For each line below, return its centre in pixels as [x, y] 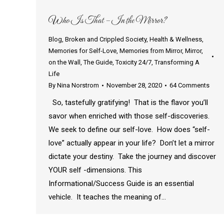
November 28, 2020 [134, 85]
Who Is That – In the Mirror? [107, 21]
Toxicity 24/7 [133, 62]
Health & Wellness [176, 39]
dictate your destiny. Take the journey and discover [132, 157]
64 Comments [189, 85]
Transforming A [177, 62]
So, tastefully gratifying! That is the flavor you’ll [128, 103]
